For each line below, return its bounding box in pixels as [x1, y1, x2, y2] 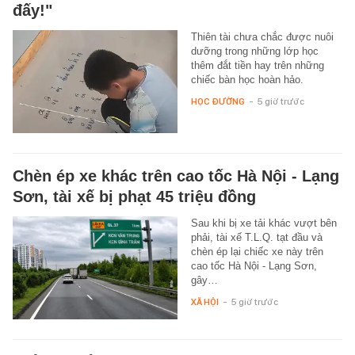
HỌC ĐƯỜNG [190, 95, 245, 107]
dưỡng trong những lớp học [190, 44, 319, 57]
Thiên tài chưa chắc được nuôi [190, 30, 334, 43]
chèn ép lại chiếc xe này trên [190, 245, 323, 258]
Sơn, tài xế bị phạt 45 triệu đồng [13, 187, 256, 205]
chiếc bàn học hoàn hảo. [190, 73, 303, 86]
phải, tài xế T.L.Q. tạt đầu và [190, 231, 323, 243]
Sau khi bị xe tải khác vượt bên [190, 216, 337, 229]
